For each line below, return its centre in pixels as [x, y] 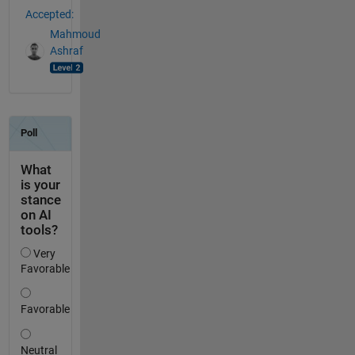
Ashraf [66, 50]
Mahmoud [75, 34]
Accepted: [49, 15]
